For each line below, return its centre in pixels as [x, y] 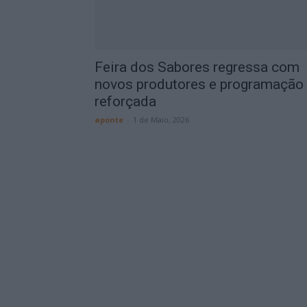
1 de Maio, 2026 [161, 120]
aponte [109, 120]
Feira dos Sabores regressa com [197, 67]
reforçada [125, 101]
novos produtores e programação [199, 84]
